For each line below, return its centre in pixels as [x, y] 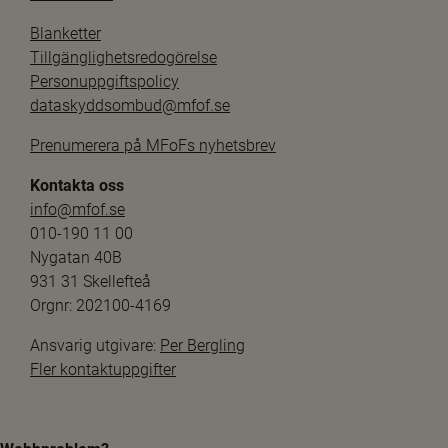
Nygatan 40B [76, 257]
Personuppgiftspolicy [104, 81]
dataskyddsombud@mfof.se [130, 105]
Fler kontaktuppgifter [103, 369]
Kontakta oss [77, 185]
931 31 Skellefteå [90, 281]
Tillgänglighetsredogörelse [123, 57]
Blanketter [65, 33]
